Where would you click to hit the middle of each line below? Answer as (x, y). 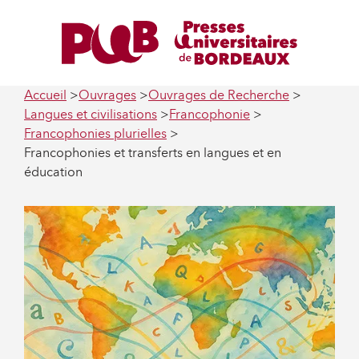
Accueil (45, 95)
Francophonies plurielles (95, 133)
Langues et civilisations (91, 114)
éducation (53, 171)
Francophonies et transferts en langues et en (153, 152)
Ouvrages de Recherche (219, 95)
